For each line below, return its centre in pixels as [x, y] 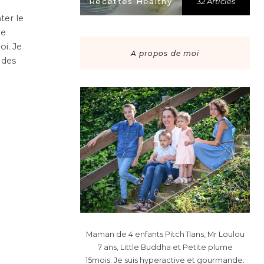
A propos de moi [165, 53]
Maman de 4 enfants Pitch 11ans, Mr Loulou [165, 234]
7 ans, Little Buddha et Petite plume [165, 247]
